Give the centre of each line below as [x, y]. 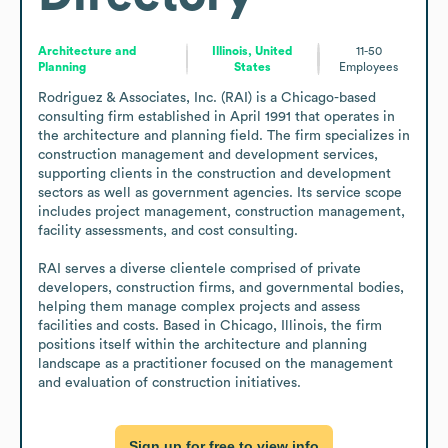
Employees [369, 66]
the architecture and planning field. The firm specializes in [224, 135]
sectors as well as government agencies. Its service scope [220, 192]
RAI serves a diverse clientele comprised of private [199, 268]
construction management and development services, [208, 154]
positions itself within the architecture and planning [202, 344]
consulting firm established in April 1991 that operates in [216, 116]
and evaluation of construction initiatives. [169, 382]
